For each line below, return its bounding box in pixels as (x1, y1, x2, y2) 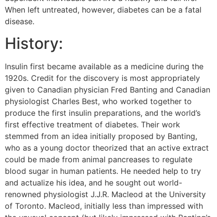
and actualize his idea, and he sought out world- (5, 177, 182, 187)
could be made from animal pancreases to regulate (5, 154, 192, 164)
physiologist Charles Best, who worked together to (5, 96, 192, 106)
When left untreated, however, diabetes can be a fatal (5, 5, 201, 15)
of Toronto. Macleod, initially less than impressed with (5, 201, 203, 211)
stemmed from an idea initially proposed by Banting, (5, 131, 197, 141)
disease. (5, 16, 34, 27)
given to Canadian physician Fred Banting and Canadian (5, 84, 210, 94)
